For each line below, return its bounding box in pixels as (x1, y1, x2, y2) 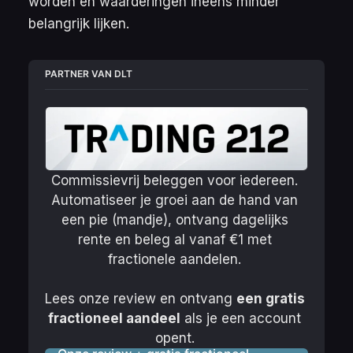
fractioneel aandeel (48, 310, 180, 326)
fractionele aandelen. (108, 251, 245, 267)
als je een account (180, 310, 301, 326)
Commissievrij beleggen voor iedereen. (51, 172, 298, 188)
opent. (154, 329, 199, 346)
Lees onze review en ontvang (45, 290, 237, 307)
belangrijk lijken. (28, 15, 129, 32)
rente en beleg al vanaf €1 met (77, 231, 272, 247)
